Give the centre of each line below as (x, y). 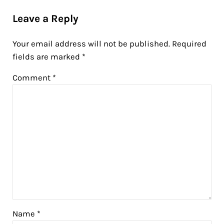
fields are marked (47, 56)
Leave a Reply (45, 18)
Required (189, 43)
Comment (32, 77)
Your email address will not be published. (91, 43)
